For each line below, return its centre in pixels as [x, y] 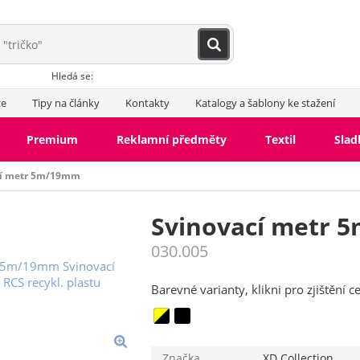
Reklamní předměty [171, 139]
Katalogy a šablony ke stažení [265, 103]
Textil [280, 139]
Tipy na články [65, 103]
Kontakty [147, 103]
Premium [52, 139]
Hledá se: [72, 76]
